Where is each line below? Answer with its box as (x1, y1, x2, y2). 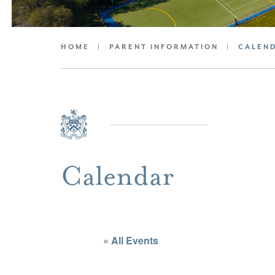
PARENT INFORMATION (109, 42, 219, 51)
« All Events (103, 233, 158, 247)
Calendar (61, 158, 174, 193)
